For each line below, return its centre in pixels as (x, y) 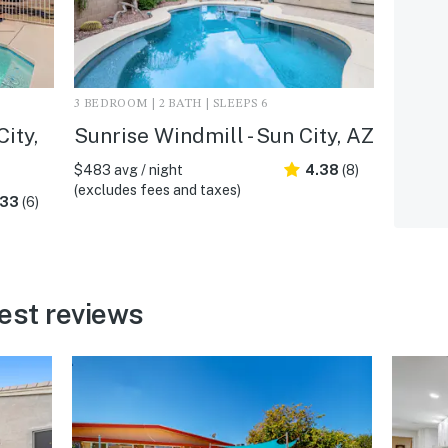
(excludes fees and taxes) (157, 189)
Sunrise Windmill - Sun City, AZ (223, 135)
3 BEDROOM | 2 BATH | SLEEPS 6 (170, 103)
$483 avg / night (128, 169)
